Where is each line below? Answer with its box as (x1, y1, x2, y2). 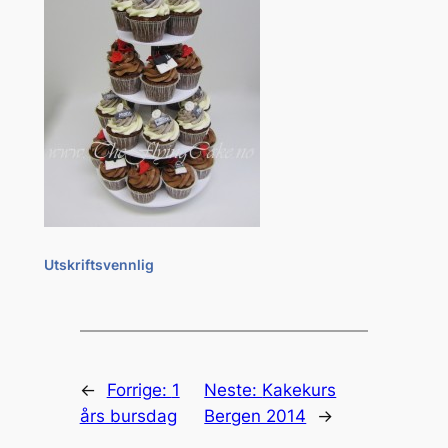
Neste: (204, 380, 263, 401)
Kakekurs (262, 380, 337, 401)
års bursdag (79, 406, 177, 427)
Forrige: (106, 380, 172, 401)
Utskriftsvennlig (43, 256, 154, 274)
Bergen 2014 (204, 406, 307, 427)
